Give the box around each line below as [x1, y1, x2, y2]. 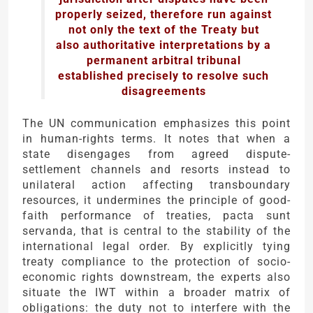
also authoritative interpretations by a [56, 38, 271, 52]
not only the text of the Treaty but [68, 23, 259, 37]
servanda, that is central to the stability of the [22, 224, 291, 238]
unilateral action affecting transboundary [22, 178, 291, 192]
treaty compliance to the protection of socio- [22, 255, 291, 269]
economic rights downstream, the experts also [22, 270, 291, 284]
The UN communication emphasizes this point [22, 117, 291, 131]
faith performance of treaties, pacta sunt [22, 209, 291, 223]
